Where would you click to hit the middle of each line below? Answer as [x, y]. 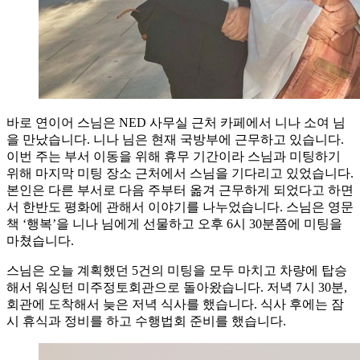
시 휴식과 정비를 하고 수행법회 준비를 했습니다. [146, 321]
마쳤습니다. [40, 240]
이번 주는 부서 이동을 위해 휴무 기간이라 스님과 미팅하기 [174, 156]
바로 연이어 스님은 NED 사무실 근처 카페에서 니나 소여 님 [176, 122]
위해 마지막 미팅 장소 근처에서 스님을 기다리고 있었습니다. [180, 173]
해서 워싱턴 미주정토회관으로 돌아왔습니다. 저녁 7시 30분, [177, 287]
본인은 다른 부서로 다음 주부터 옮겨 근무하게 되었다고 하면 [180, 190]
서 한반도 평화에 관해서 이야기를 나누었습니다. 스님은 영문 [180, 207]
